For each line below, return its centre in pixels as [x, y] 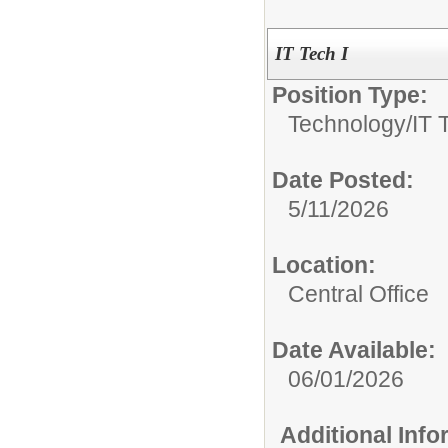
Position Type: [350, 94]
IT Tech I [311, 53]
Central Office [358, 293]
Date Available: [354, 349]
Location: [324, 264]
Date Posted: [343, 179]
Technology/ [350, 123]
